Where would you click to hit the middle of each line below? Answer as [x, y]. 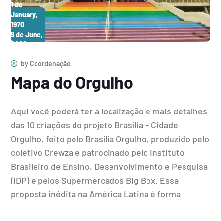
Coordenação [50, 64]
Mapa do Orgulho [72, 82]
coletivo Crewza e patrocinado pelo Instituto [98, 153]
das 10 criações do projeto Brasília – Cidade [95, 125]
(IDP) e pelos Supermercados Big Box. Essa [95, 180]
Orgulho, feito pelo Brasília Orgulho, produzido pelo [110, 139]
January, [24, 15]
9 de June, [27, 35]
